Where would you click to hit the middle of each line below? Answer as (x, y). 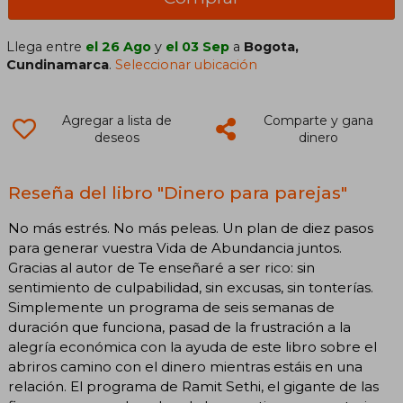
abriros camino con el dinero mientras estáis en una (185, 366)
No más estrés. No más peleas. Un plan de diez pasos (191, 228)
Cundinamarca (58, 64)
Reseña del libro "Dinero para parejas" (178, 192)
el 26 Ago (119, 46)
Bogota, (272, 46)
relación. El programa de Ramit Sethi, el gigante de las (193, 386)
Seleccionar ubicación (187, 64)
